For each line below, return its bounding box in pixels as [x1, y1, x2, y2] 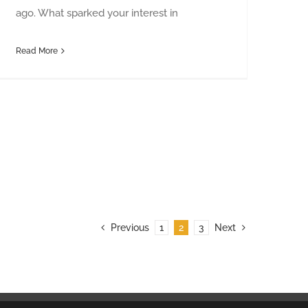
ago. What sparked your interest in [16, 6, 178, 19]
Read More [16, 45, 58, 56]
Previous [111, 221, 149, 233]
